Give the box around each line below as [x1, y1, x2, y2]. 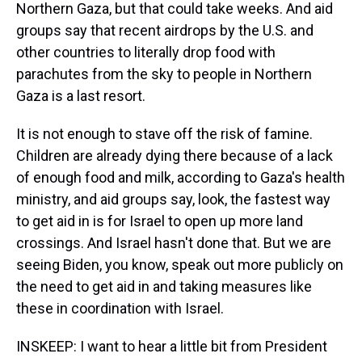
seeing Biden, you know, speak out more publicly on [16, 256, 343, 273]
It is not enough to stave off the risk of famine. [16, 125, 313, 142]
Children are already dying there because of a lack [16, 147, 333, 164]
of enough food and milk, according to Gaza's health [16, 169, 345, 186]
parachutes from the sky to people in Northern [16, 65, 312, 82]
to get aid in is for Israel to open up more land [16, 213, 303, 229]
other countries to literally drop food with [16, 44, 276, 61]
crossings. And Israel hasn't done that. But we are [16, 234, 331, 251]
